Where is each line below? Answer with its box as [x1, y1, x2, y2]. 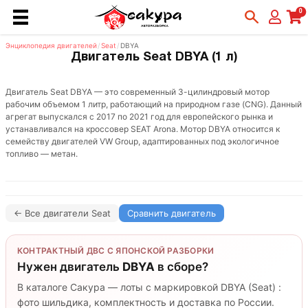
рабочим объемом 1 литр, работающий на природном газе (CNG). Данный [5, 99, 302, 109]
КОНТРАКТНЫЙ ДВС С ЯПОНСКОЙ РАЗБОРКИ [17, 245, 214, 256]
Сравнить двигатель [127, 208, 216, 219]
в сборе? [155, 260, 208, 274]
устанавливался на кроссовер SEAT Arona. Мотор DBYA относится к [5, 124, 280, 134]
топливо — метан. [5, 148, 78, 159]
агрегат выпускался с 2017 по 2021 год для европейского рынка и [5, 111, 273, 122]
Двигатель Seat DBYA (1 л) [71, 52, 237, 63]
